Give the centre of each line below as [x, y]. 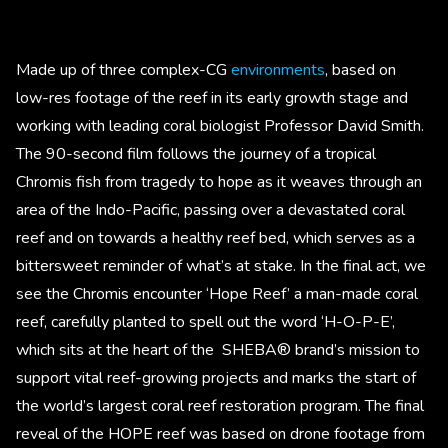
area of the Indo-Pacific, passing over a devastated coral [210, 209]
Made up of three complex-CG [123, 69]
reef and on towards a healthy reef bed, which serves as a [215, 237]
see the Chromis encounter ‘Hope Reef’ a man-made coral [217, 293]
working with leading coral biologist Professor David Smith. [220, 125]
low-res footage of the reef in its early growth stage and [212, 97]
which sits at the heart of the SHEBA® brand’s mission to [218, 349]
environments [278, 69]
